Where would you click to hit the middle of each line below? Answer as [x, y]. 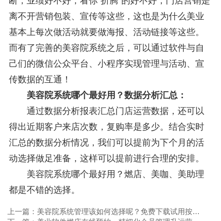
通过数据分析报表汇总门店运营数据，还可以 [106, 111]
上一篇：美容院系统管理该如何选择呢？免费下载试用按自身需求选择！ [196, 211]
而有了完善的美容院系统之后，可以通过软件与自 [106, 48]
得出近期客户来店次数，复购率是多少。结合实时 [106, 127]
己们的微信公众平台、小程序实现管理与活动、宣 [106, 63]
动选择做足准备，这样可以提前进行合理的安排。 [106, 158]
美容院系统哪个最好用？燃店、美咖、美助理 [106, 174]
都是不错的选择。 [44, 190]
